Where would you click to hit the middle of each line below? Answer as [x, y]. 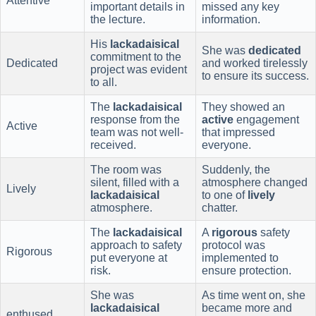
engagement [266, 119]
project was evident [139, 69]
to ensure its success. [255, 75]
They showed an [243, 107]
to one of [225, 195]
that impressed [238, 132]
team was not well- [137, 132]
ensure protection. [247, 270]
